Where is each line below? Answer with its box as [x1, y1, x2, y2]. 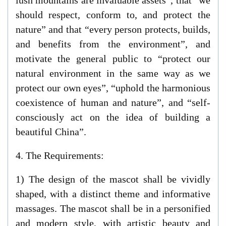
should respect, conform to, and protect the [15, 9, 211, 21]
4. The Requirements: [15, 150, 104, 161]
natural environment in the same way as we [15, 68, 211, 79]
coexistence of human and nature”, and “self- [15, 97, 211, 108]
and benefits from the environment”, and [15, 38, 211, 50]
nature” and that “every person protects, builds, [15, 24, 211, 35]
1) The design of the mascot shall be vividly [15, 174, 211, 185]
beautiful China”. [15, 126, 86, 138]
